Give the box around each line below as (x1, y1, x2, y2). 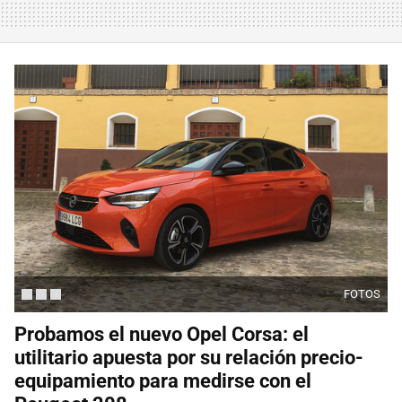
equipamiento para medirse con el (14, 369, 311, 392)
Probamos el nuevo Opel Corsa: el (14, 322, 309, 345)
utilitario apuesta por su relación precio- (14, 345, 363, 369)
